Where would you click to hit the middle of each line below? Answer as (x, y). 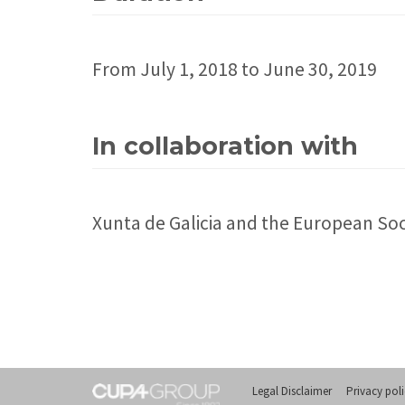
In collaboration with (225, 146)
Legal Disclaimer (292, 391)
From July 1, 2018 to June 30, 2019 (235, 70)
